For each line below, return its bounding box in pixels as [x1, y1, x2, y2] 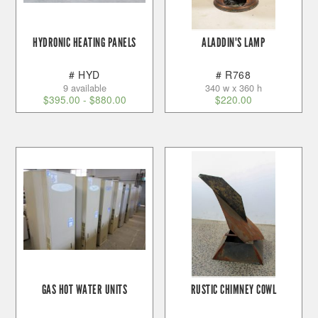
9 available [62, 80, 106, 94]
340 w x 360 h [204, 80, 262, 94]
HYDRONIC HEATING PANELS [33, 35, 136, 51]
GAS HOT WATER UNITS [41, 282, 128, 298]
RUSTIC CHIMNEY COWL [190, 282, 277, 298]
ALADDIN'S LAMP [202, 35, 265, 51]
